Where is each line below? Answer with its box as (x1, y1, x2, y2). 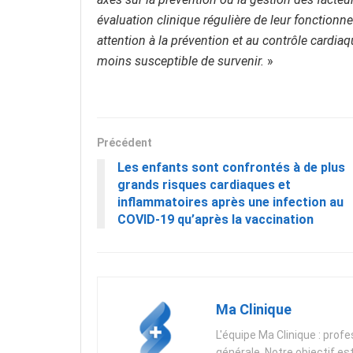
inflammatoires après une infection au (117, 195, 344, 210)
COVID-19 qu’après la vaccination (117, 212, 314, 228)
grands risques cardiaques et (117, 177, 291, 193)
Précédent (97, 136, 152, 150)
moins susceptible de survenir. (97, 54, 264, 69)
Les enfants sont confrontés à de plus (117, 160, 345, 176)
